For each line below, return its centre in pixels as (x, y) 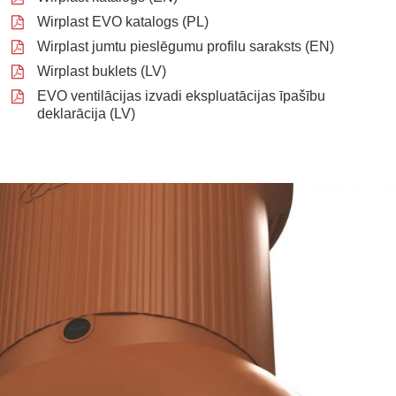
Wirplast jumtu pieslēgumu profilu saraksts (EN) (186, 46)
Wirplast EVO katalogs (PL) (123, 21)
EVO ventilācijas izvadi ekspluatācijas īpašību (181, 95)
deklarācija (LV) (86, 113)
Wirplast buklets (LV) (102, 71)
